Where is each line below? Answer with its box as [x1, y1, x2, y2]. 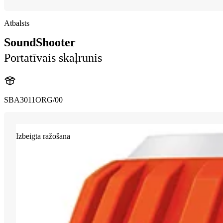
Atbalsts [4, 19, 29, 28]
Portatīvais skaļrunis [4, 51, 102, 65]
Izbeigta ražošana [16, 132, 70, 141]
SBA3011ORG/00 [4, 96, 63, 105]
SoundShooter [4, 36, 76, 49]
